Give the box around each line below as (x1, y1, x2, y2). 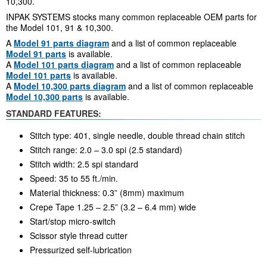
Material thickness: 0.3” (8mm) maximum (30, 187, 184, 199)
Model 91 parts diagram (14, 36, 109, 49)
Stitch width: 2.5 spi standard (30, 158, 138, 170)
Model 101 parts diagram (14, 58, 114, 70)
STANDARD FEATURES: (6, 107, 101, 120)
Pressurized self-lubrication (30, 244, 132, 256)
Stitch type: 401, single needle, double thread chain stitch (30, 129, 245, 142)
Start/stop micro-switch (30, 215, 116, 228)
